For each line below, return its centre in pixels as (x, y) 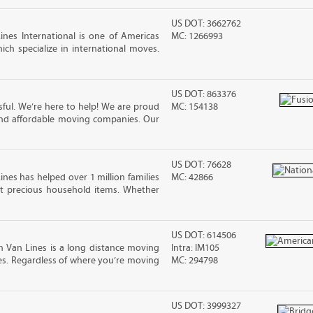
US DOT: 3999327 (206, 306)
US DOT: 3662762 (206, 24)
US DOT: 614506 (204, 235)
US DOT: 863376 (204, 94)
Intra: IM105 (196, 248)
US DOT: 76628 (202, 165)
